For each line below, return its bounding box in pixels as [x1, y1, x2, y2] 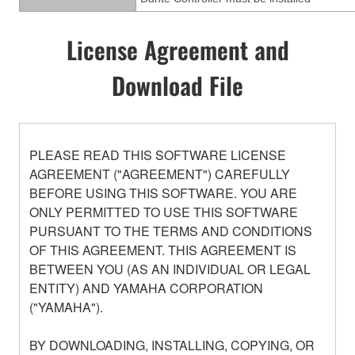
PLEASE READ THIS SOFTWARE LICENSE [29, 145, 286, 164]
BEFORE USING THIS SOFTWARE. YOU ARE [29, 183, 297, 202]
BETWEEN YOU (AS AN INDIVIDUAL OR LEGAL [29, 259, 311, 278]
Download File [112, 67, 243, 103]
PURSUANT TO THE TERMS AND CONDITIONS [29, 221, 312, 240]
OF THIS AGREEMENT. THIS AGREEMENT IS [29, 240, 296, 259]
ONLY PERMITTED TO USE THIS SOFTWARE [29, 202, 298, 221]
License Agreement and [66, 31, 289, 67]
